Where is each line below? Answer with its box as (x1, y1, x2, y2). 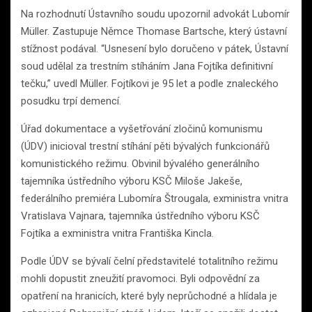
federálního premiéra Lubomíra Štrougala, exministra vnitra (21, 192, 288, 205)
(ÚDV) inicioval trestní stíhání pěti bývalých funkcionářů (21, 140, 270, 153)
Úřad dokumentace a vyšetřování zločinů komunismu (21, 123, 263, 136)
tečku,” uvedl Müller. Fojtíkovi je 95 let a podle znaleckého (21, 77, 279, 91)
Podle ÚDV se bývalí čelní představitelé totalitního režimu (21, 255, 278, 268)
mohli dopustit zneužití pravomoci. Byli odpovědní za (21, 272, 260, 286)
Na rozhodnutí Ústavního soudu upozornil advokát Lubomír (21, 8, 290, 21)
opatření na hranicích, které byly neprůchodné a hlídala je (21, 290, 277, 303)
